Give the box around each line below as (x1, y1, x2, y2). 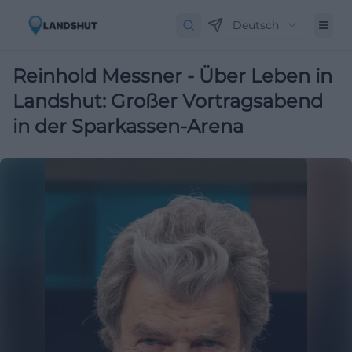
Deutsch (233, 18, 279, 32)
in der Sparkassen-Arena (13, 115, 244, 137)
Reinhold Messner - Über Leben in (13, 64, 332, 87)
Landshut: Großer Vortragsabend (13, 90, 323, 112)
